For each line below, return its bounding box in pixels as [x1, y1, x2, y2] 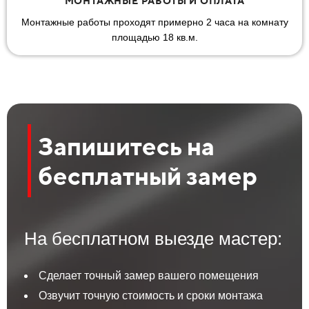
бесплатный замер [38, 160, 257, 190]
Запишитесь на [38, 130, 215, 161]
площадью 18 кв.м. [111, 31, 198, 43]
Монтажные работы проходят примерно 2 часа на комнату [21, 16, 288, 28]
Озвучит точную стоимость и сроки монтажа [39, 289, 263, 301]
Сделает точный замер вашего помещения [39, 269, 259, 281]
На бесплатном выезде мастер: [24, 228, 282, 249]
